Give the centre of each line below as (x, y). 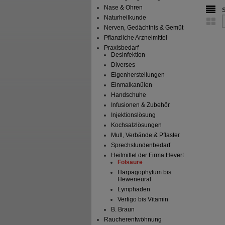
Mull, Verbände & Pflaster (145, 135)
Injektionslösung (133, 115)
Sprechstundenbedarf (140, 145)
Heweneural (134, 180)
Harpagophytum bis (144, 173)
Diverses (123, 65)
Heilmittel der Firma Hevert (147, 155)
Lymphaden (134, 190)
